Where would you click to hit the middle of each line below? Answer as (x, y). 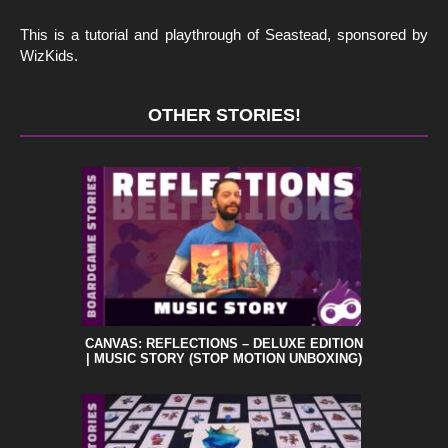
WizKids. (49, 56)
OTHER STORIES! (224, 115)
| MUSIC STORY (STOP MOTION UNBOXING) (224, 359)
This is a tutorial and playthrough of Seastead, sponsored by (224, 35)
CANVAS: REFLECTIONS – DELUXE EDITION (224, 344)
